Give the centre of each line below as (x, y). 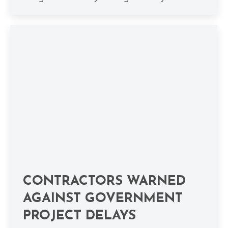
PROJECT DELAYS (79, 216)
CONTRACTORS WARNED (104, 181)
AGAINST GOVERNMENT (103, 198)
